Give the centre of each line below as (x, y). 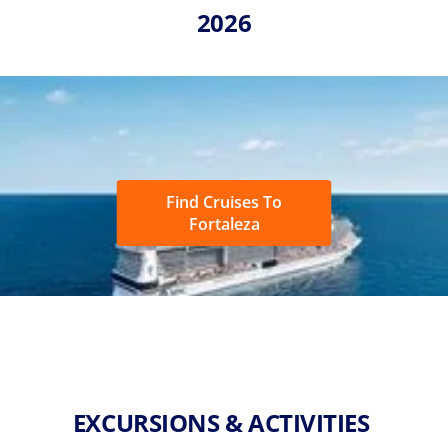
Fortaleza (224, 223)
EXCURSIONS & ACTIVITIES (224, 422)
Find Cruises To (224, 201)
